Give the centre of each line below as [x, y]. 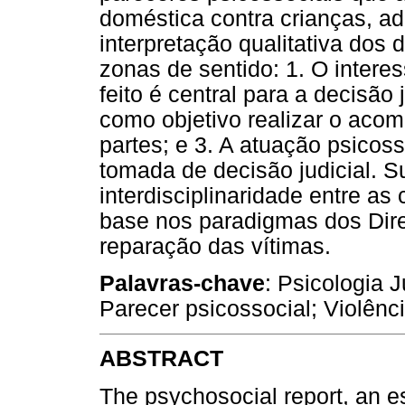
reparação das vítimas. [215, 246]
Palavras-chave [182, 283]
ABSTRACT [161, 359]
